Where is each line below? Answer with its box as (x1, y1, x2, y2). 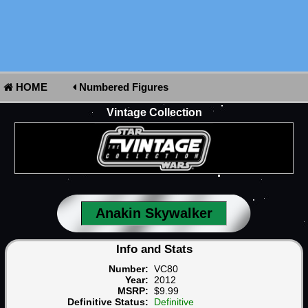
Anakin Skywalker (96, 206, 212, 221)
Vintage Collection (106, 107, 202, 118)
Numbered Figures (76, 81, 168, 93)
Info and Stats (115, 243, 192, 256)
